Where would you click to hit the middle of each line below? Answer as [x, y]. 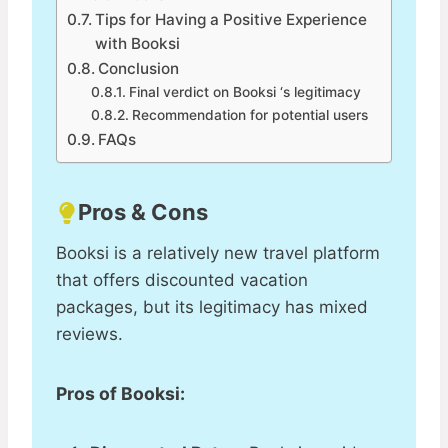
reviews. [89, 334]
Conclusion [139, 69]
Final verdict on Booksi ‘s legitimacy [244, 92]
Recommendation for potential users [249, 115]
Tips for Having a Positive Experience [231, 20]
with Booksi [138, 44]
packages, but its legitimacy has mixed [212, 307]
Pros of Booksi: [120, 394]
